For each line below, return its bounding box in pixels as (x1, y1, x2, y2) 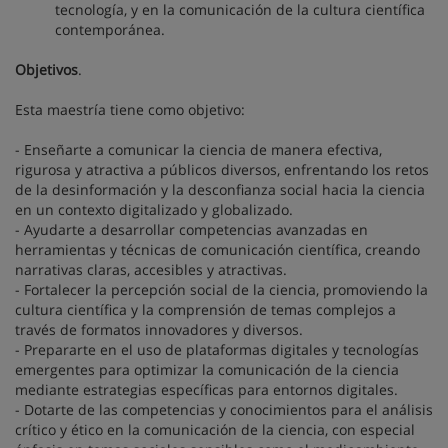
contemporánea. (55, 20, 165, 39)
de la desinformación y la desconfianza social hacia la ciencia (15, 180, 425, 199)
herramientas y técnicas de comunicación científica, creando (15, 240, 420, 259)
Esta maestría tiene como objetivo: (15, 100, 245, 119)
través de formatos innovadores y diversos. (15, 320, 303, 339)
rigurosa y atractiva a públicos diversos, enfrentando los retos (15, 160, 429, 179)
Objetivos (15, 60, 78, 79)
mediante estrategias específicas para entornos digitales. (15, 380, 398, 399)
